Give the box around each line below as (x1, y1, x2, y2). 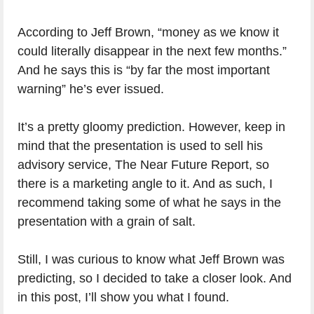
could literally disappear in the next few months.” (18, 44, 287, 58)
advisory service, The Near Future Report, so (18, 158, 269, 172)
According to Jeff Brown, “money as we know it (18, 25, 279, 39)
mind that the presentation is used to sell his (18, 139, 263, 153)
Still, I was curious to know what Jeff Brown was (18, 252, 285, 266)
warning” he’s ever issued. (18, 82, 164, 96)
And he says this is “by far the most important (18, 63, 270, 77)
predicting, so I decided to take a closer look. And (18, 271, 292, 285)
